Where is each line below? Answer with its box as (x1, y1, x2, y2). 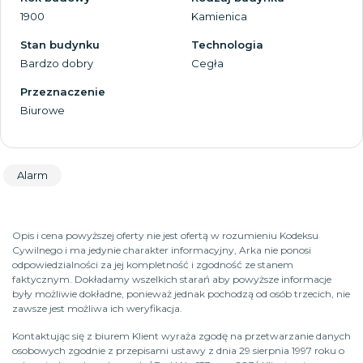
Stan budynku (20, 38, 100, 52)
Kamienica (191, 10, 247, 23)
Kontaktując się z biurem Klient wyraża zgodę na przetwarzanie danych (12, 330, 351, 343)
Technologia (191, 38, 263, 52)
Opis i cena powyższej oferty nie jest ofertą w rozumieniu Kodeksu (12, 229, 318, 242)
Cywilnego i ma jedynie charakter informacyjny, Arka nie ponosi (12, 244, 311, 257)
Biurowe (20, 104, 65, 117)
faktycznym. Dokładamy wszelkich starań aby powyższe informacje (12, 273, 331, 286)
